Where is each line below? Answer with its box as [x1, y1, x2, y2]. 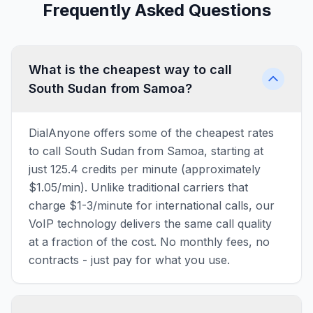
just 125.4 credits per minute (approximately [29, 162, 261, 176]
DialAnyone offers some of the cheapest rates [29, 126, 274, 140]
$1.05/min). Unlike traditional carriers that [29, 180, 248, 194]
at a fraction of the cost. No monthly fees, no [29, 235, 270, 249]
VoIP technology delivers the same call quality [29, 217, 272, 231]
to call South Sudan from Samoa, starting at [29, 144, 263, 158]
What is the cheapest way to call [29, 62, 232, 77]
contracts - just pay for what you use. [29, 253, 230, 267]
